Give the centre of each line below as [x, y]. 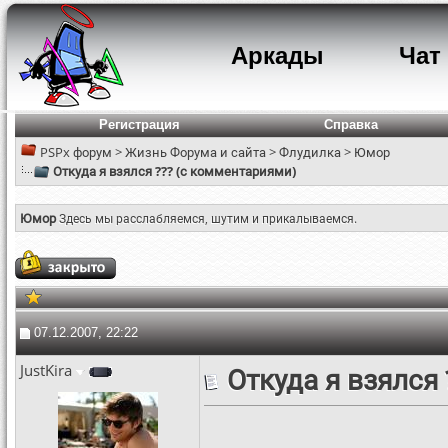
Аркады [277, 55]
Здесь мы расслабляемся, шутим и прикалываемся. [208, 218]
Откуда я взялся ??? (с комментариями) [174, 171]
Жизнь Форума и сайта [195, 152]
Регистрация [139, 124]
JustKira [46, 370]
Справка [351, 124]
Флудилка [310, 152]
